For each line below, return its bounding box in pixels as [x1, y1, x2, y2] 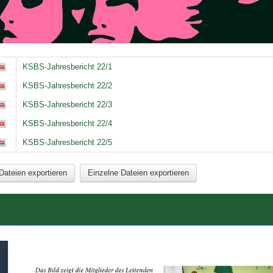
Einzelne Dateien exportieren [88, 168, 190, 177]
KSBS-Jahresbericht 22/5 [22, 138, 112, 147]
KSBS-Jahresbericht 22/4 [22, 119, 112, 129]
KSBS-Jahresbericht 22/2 [22, 81, 112, 91]
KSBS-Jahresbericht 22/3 [22, 100, 112, 110]
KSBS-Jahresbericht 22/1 [22, 62, 112, 72]
